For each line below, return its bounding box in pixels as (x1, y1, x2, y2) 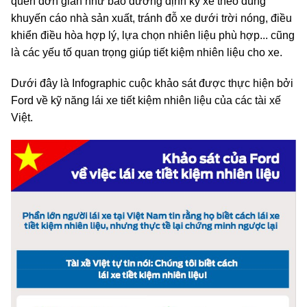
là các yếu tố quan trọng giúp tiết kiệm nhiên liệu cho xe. (11, 47, 282, 59)
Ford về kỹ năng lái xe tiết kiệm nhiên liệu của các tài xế (11, 95, 281, 107)
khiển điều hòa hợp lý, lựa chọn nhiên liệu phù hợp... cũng (11, 29, 295, 42)
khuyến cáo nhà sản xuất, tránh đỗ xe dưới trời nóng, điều (11, 12, 292, 25)
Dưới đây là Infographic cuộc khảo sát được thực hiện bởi (11, 77, 293, 90)
